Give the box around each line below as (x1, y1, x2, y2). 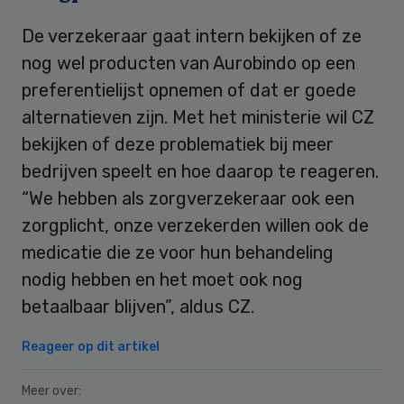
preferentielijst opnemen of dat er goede (22, 78, 356, 101)
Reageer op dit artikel (22, 338, 160, 354)
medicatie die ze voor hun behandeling (22, 241, 334, 263)
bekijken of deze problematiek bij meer (22, 133, 334, 155)
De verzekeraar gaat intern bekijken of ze (22, 24, 362, 47)
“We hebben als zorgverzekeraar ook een (22, 187, 354, 209)
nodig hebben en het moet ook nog (22, 268, 303, 290)
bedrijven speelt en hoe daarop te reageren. (22, 160, 379, 182)
